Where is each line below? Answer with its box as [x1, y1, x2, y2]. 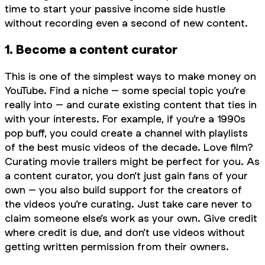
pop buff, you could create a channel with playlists [5, 126, 248, 139]
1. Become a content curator [5, 41, 177, 57]
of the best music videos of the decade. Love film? [5, 140, 253, 153]
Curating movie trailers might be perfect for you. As [5, 154, 260, 167]
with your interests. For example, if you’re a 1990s [5, 112, 245, 125]
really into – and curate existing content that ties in [5, 98, 257, 111]
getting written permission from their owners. [5, 240, 229, 253]
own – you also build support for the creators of [5, 183, 242, 196]
